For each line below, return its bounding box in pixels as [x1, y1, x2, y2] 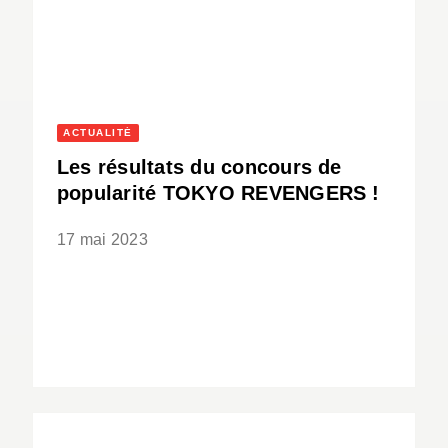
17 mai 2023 [57, 231, 148, 249]
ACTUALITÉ [63, 127, 133, 139]
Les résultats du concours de [57, 156, 342, 179]
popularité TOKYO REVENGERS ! [57, 182, 380, 205]
